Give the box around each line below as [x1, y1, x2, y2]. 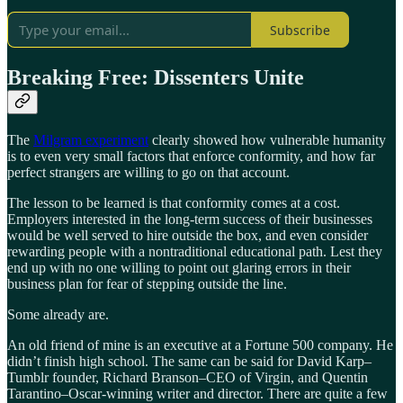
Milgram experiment [33, 131, 148, 148]
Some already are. [7, 306, 109, 322]
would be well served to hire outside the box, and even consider [7, 227, 368, 243]
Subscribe [270, 21, 330, 39]
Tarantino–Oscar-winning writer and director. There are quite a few [7, 385, 388, 401]
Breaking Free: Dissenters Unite [7, 66, 304, 90]
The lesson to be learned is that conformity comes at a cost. [7, 194, 340, 210]
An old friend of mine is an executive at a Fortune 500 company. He [7, 336, 393, 353]
